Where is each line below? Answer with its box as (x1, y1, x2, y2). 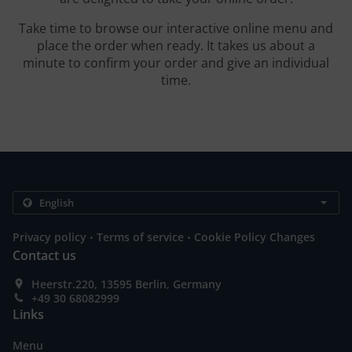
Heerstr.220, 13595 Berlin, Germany (31, 277, 222, 292)
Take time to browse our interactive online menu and (19, 20, 333, 38)
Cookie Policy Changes (194, 229, 315, 245)
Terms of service (97, 229, 184, 245)
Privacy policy (13, 229, 86, 245)
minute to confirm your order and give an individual (23, 54, 329, 72)
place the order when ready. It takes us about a (37, 37, 315, 55)
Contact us (13, 247, 76, 265)
